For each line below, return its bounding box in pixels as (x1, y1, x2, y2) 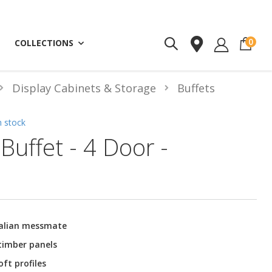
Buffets (177, 81, 215, 96)
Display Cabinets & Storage (12, 81, 156, 96)
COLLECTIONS (15, 37, 73, 49)
